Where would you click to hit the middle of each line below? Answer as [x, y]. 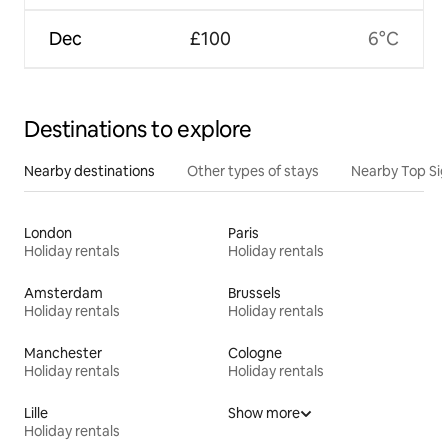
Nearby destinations [89, 171]
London [48, 233]
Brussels [254, 293]
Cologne [255, 353]
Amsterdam [63, 293]
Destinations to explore [138, 130]
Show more [264, 413]
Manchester [63, 353]
